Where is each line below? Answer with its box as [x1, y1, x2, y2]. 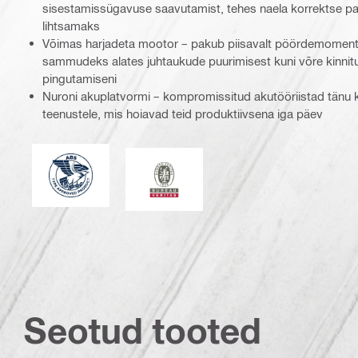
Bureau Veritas [163, 153, 241, 168]
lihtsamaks [42, 18, 100, 33]
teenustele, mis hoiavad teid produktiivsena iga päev [42, 105, 323, 121]
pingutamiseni [42, 70, 117, 86]
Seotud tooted [24, 309, 261, 352]
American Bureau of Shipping [70, 148, 225, 163]
